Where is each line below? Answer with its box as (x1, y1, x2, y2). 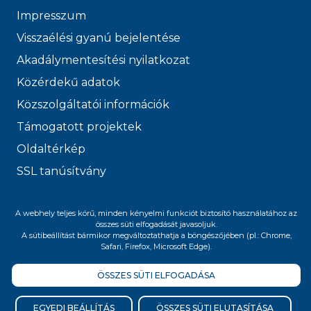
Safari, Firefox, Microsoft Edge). (101, 242, 212, 251)
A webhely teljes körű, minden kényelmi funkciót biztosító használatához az (15, 208, 297, 218)
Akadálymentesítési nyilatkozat (17, 53, 190, 67)
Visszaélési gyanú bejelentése (17, 31, 180, 44)
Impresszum (17, 8, 86, 22)
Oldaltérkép (17, 142, 85, 155)
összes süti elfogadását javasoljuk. (95, 219, 217, 229)
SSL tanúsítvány (17, 164, 106, 178)
